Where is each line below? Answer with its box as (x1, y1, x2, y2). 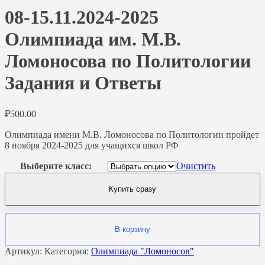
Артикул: (5, 245, 44, 256)
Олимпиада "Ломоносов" (91, 245, 194, 256)
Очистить (176, 160, 215, 171)
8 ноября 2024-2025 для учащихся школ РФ (5, 140, 179, 150)
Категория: (44, 245, 91, 256)
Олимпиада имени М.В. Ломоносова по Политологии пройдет (5, 129, 259, 140)
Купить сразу (109, 185, 156, 194)
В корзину (115, 225, 150, 234)
